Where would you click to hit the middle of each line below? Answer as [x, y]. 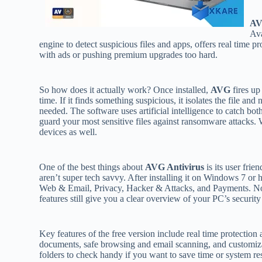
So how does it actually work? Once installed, [125, 89]
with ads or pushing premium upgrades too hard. [129, 54]
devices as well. [68, 132]
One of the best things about [92, 167]
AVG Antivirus [175, 167]
